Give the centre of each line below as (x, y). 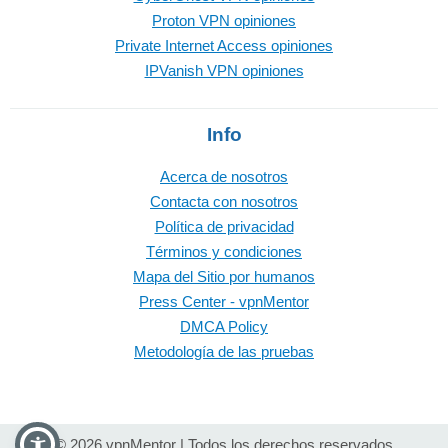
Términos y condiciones (224, 251)
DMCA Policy (224, 326)
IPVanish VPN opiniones (224, 70)
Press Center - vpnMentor (224, 301)
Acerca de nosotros (224, 176)
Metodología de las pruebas (224, 351)
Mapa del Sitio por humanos (224, 276)
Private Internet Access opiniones (224, 45)
